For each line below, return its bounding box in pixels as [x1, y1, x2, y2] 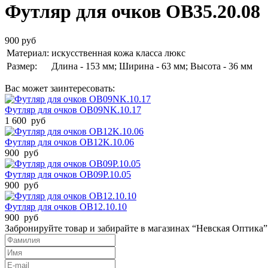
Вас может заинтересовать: [5, 83, 115, 94]
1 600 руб [5, 115, 45, 126]
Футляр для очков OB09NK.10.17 [5, 105, 141, 115]
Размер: [7, 61, 37, 72]
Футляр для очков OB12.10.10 [5, 202, 127, 212]
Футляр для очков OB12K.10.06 [5, 137, 134, 148]
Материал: [7, 48, 49, 59]
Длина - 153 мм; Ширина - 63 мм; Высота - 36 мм [51, 61, 252, 72]
